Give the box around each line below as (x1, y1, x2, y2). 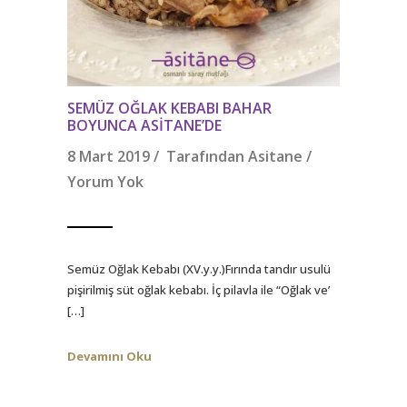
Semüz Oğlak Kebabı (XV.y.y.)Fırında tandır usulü (67, 261, 331, 278)
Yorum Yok (67, 171, 144, 192)
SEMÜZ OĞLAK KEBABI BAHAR (67, 97, 272, 118)
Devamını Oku (67, 347, 152, 364)
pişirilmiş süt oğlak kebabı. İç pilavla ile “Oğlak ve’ (67, 282, 330, 299)
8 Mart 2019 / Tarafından (67, 145, 248, 166)
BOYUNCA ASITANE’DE (67, 114, 222, 135)
